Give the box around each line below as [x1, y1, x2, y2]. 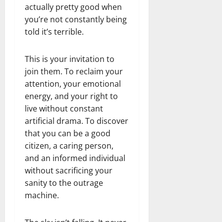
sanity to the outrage [25, 177, 103, 188]
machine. [25, 189, 59, 201]
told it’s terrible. [25, 26, 84, 37]
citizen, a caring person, [25, 140, 113, 151]
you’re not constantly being [25, 13, 127, 25]
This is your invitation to [25, 53, 114, 64]
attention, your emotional [25, 78, 121, 89]
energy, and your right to [25, 90, 118, 102]
